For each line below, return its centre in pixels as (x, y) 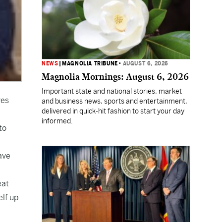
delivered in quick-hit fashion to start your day (113, 111)
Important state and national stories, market (112, 91)
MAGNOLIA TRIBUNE (90, 63)
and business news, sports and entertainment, (114, 101)
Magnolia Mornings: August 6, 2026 (115, 77)
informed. (57, 121)
